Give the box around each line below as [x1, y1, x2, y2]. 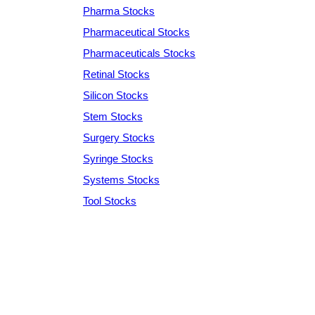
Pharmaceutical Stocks [83, 25, 190, 38]
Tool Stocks [83, 194, 136, 207]
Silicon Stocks [83, 89, 148, 101]
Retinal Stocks [83, 67, 150, 80]
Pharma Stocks [83, 4, 155, 17]
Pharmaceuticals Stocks [83, 46, 195, 59]
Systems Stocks [83, 173, 160, 186]
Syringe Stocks [83, 152, 153, 165]
